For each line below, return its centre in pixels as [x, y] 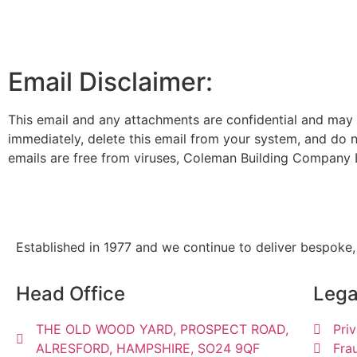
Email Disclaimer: [110, 82]
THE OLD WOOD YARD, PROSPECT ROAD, [162, 329]
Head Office [71, 293]
